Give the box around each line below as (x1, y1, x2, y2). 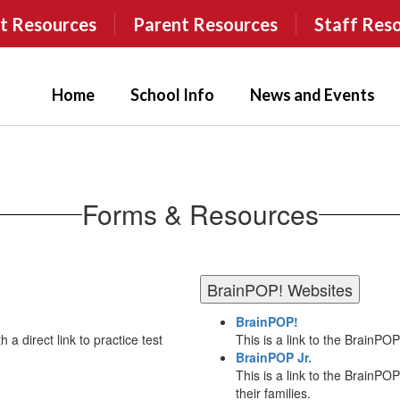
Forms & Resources (81, 195, 319, 233)
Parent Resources (133, 12, 278, 35)
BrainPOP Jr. (236, 348, 312, 366)
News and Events (250, 85, 375, 104)
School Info (130, 85, 214, 104)
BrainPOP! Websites (207, 278, 353, 301)
